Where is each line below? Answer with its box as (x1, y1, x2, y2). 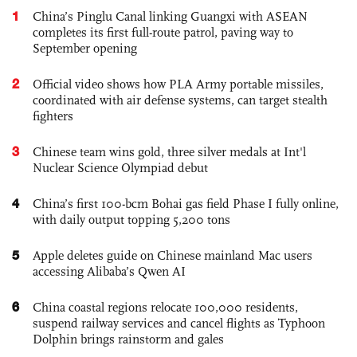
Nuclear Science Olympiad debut (33, 160, 208, 176)
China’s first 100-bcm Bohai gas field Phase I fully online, (33, 196, 339, 212)
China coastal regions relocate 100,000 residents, (33, 300, 298, 316)
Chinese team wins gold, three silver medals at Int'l (33, 144, 306, 160)
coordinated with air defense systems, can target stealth (33, 92, 328, 108)
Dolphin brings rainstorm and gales (33, 331, 224, 347)
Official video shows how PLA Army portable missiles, (33, 76, 324, 92)
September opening (33, 41, 137, 57)
